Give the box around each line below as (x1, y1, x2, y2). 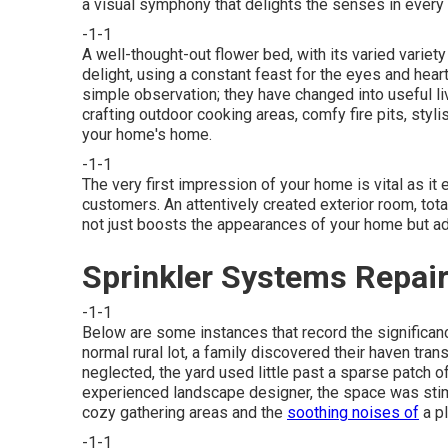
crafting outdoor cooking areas (82, 105, 295, 124)
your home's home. (82, 125, 212, 144)
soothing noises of (287, 403, 419, 422)
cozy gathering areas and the (82, 403, 287, 422)
